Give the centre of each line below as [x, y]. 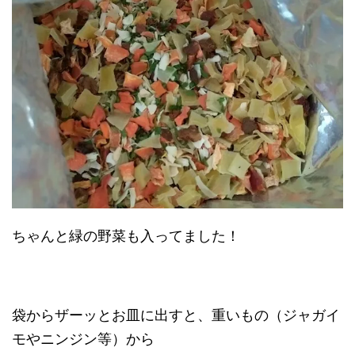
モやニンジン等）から [83, 338]
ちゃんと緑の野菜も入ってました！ [126, 235]
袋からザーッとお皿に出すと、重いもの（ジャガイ [176, 315]
